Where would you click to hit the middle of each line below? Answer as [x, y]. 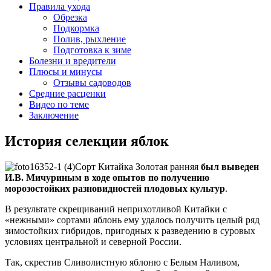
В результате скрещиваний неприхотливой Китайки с [116, 209]
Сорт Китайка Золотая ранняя [138, 166]
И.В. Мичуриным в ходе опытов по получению [107, 177]
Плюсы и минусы [66, 71]
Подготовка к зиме [92, 50]
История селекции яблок [87, 141]
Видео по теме [59, 104]
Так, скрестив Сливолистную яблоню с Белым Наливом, [122, 262]
